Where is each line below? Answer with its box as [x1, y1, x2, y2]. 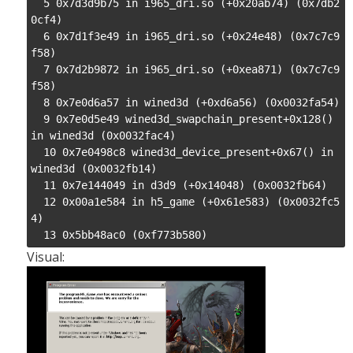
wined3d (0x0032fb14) [31, 162, 157, 175]
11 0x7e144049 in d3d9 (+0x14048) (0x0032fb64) [31, 179, 327, 191]
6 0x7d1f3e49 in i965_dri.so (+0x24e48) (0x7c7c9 [31, 30, 340, 43]
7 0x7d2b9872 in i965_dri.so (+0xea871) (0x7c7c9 [31, 63, 340, 76]
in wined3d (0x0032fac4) [31, 129, 176, 142]
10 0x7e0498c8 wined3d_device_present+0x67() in [31, 146, 333, 158]
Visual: [27, 248, 65, 266]
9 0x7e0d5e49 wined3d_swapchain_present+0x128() [31, 113, 333, 125]
